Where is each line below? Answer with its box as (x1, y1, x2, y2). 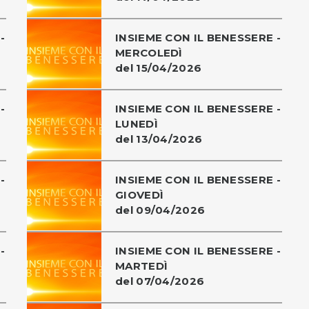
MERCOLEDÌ (115, 46, 183, 59)
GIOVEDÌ (115, 188, 164, 201)
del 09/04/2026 (115, 203, 206, 217)
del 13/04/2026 (115, 132, 203, 146)
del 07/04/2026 (115, 274, 205, 288)
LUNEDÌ (115, 117, 158, 130)
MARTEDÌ (115, 259, 168, 272)
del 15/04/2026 (115, 61, 202, 74)
